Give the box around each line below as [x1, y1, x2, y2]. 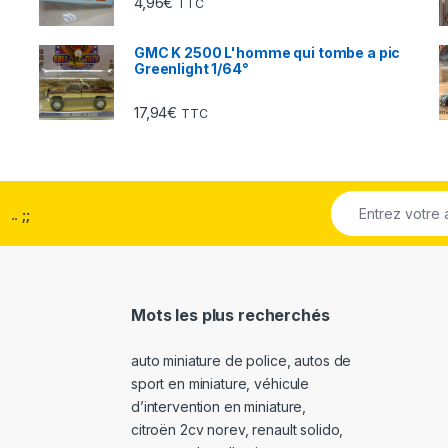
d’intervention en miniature [131, 398, 303, 416]
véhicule [254, 375, 310, 393]
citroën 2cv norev [131, 421, 245, 439]
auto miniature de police [131, 352, 287, 370]
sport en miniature [131, 375, 247, 393]
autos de [294, 352, 352, 370]
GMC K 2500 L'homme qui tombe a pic [134, 43, 401, 61]
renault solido [252, 421, 340, 439]
